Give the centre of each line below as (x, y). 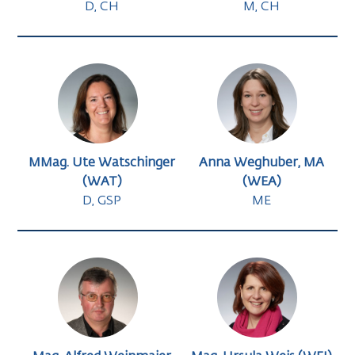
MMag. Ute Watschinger (102, 164)
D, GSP (102, 202)
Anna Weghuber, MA (262, 164)
